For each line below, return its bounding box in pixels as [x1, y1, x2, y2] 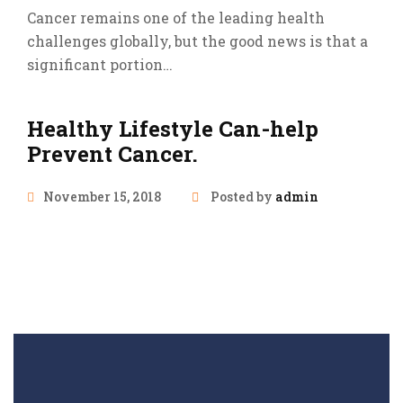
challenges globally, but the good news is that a [27, 31, 368, 51]
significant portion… [27, 55, 173, 75]
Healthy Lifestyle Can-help [27, 114, 318, 144]
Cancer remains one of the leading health [27, 8, 325, 28]
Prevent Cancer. [27, 139, 198, 169]
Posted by [210, 188, 275, 206]
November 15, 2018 [43, 188, 161, 206]
